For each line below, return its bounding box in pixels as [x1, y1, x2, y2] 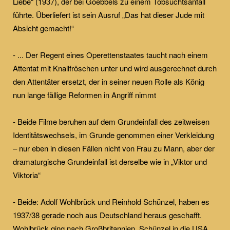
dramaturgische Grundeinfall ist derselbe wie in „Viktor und [13, 156, 207, 167]
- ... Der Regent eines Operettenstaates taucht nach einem [13, 49, 208, 60]
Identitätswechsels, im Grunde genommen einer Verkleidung [13, 129, 214, 140]
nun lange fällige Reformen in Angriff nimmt [13, 89, 156, 100]
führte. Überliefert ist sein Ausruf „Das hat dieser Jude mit [13, 9, 204, 20]
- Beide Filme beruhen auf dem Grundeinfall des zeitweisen [13, 116, 209, 127]
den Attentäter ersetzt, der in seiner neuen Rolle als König [13, 75, 204, 87]
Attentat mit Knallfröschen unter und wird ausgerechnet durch [13, 62, 217, 73]
